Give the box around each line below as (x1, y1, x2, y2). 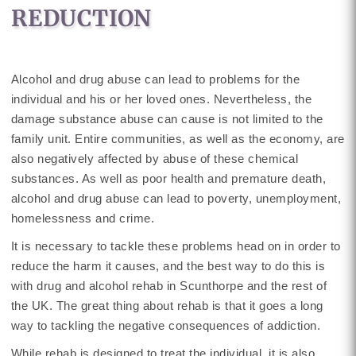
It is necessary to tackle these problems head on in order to (10, 239, 341, 253)
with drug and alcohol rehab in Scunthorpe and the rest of (10, 279, 327, 292)
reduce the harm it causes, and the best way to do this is (10, 259, 326, 273)
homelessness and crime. (10, 211, 155, 225)
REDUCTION (10, 4, 153, 33)
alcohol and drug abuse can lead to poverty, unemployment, (10, 192, 342, 205)
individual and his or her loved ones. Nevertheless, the (10, 92, 312, 106)
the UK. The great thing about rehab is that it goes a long (10, 299, 323, 312)
